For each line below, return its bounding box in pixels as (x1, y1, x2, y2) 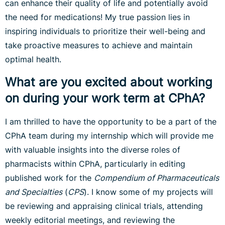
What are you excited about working (5, 75, 212, 90)
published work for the (5, 173, 94, 183)
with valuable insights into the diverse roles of (5, 145, 180, 155)
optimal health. (5, 54, 61, 65)
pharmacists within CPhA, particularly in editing (5, 159, 185, 169)
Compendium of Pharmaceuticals (94, 173, 219, 183)
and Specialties (5, 187, 62, 197)
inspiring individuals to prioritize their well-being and (5, 26, 205, 37)
